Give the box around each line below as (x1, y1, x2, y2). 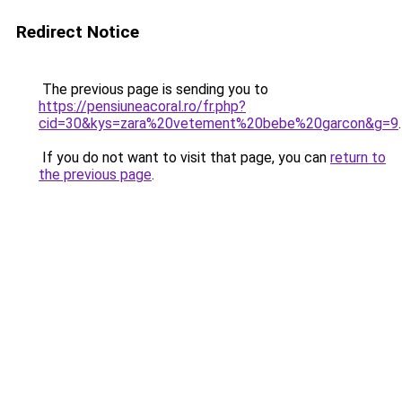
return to (330, 149, 386, 166)
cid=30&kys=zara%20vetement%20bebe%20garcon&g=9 (39, 115, 398, 132)
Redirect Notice (16, 22, 139, 42)
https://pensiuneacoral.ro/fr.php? (39, 98, 246, 115)
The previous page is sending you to (39, 81, 268, 98)
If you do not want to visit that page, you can (39, 149, 330, 166)
